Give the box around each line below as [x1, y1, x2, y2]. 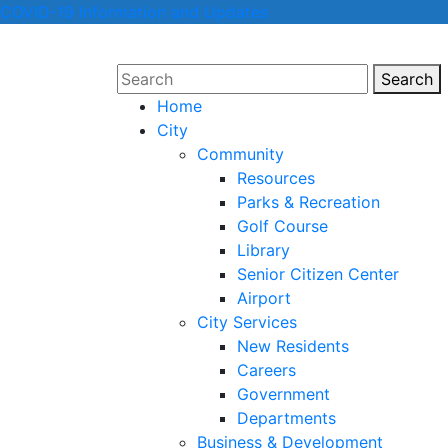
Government [237, 384, 330, 404]
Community [197, 144, 284, 164]
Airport [237, 288, 291, 308]
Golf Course [237, 216, 328, 236]
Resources [237, 168, 315, 188]
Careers [237, 360, 296, 380]
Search [381, 69, 433, 89]
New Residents [237, 336, 349, 356]
